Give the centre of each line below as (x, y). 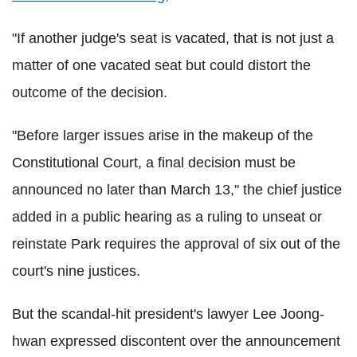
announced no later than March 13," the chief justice (177, 190)
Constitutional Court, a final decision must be (154, 163)
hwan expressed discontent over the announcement (176, 341)
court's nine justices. (76, 271)
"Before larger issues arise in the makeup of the (163, 135)
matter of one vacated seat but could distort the (161, 65)
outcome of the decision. (90, 92)
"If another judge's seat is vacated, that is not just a (173, 38)
